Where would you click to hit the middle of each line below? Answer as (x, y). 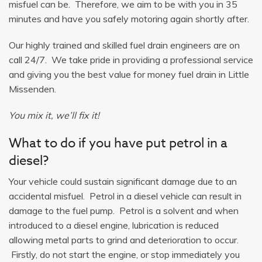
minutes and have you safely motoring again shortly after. (129, 18)
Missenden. (32, 89)
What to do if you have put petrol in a (118, 143)
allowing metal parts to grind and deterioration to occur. (124, 239)
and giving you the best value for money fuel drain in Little (129, 74)
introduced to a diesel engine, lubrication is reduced (114, 225)
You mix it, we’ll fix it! (54, 115)
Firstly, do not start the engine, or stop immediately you (124, 254)
